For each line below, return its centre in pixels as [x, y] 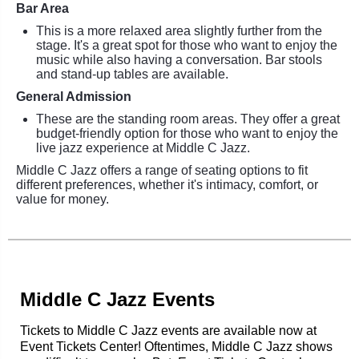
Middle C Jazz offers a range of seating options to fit [162, 170]
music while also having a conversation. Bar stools [179, 60]
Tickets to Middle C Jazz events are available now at [168, 331]
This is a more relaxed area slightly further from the [179, 31]
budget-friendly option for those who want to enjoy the [187, 133]
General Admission [74, 97]
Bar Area [42, 8]
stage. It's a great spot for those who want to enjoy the [187, 45]
